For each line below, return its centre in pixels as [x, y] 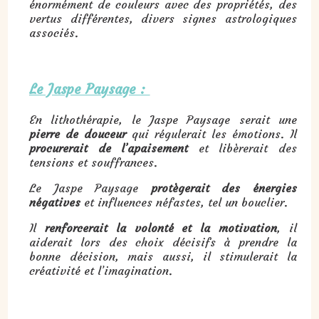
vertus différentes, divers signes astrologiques [163, 18]
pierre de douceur [78, 134]
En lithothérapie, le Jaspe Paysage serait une [163, 119]
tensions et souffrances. [94, 162]
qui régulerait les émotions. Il [211, 134]
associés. [55, 32]
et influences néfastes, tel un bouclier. [184, 202]
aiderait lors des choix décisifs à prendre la [163, 242]
